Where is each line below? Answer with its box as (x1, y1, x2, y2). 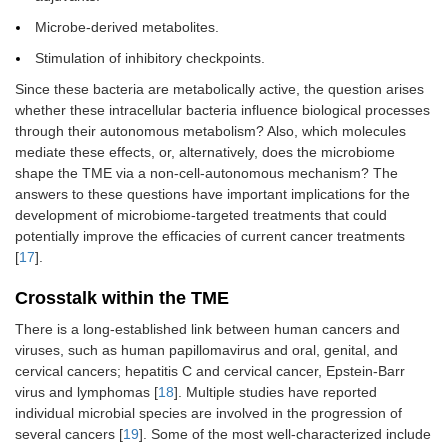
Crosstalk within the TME (15, 288, 229, 309)
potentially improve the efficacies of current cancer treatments (15, 228, 405, 245)
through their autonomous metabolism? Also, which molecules (15, 123, 406, 140)
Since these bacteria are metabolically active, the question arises (15, 81, 424, 98)
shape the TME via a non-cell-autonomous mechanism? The (15, 165, 398, 182)
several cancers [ (15, 426, 123, 443)
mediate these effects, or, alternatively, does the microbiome (15, 144, 395, 161)
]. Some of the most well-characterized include (139, 426, 431, 443)
